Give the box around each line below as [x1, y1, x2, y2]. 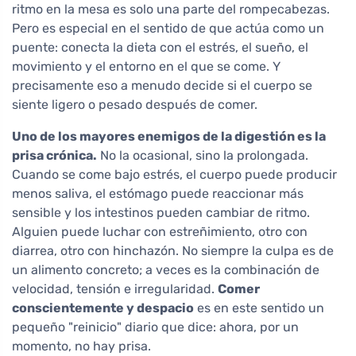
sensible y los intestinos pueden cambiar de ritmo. [12, 205, 310, 221]
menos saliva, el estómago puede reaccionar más [12, 186, 304, 202]
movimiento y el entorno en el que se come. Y [12, 59, 281, 75]
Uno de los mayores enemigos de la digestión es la [12, 129, 326, 145]
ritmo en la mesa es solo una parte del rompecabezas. [12, 2, 330, 17]
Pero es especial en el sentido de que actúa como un [12, 21, 324, 37]
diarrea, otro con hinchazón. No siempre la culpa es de [12, 243, 334, 259]
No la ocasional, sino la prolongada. [97, 148, 308, 164]
